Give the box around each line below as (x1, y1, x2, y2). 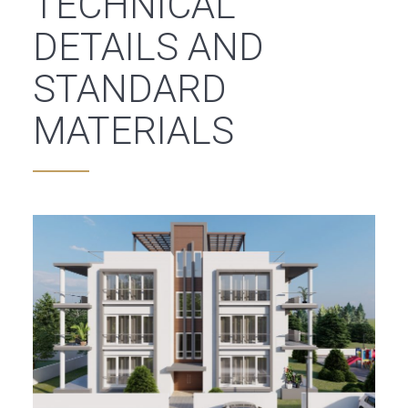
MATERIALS (33, 108, 234, 154)
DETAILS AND (33, 25, 264, 70)
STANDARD (33, 66, 227, 112)
